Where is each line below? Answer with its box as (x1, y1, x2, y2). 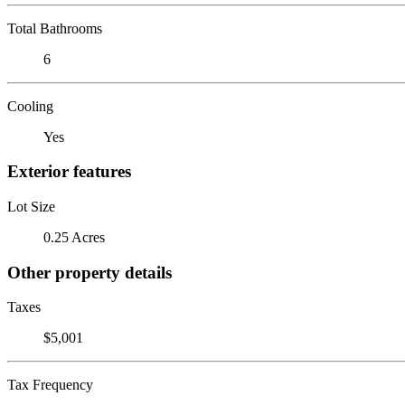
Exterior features (7, 162, 131, 182)
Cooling (7, 98, 53, 114)
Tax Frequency (7, 377, 93, 393)
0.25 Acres (43, 229, 105, 245)
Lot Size (7, 198, 55, 214)
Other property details (7, 262, 172, 282)
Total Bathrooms (7, 20, 102, 36)
